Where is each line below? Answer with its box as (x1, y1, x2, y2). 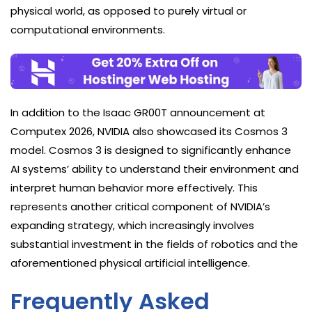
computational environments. (10, 22, 165, 38)
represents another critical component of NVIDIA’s (10, 199, 270, 214)
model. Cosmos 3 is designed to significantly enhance (10, 143, 291, 158)
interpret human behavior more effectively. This (10, 180, 258, 196)
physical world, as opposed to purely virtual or (10, 3, 247, 19)
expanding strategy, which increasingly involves (10, 218, 254, 233)
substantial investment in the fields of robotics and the (10, 237, 298, 252)
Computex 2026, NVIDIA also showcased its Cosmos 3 (10, 124, 288, 139)
